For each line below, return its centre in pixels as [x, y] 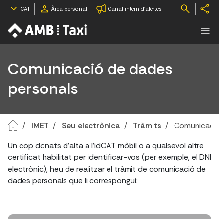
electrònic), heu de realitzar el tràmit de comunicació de [107, 169]
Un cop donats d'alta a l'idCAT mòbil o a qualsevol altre [106, 145]
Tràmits [147, 125]
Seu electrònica [91, 125]
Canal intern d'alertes [135, 9]
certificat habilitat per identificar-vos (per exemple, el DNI [109, 157]
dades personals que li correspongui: [73, 181]
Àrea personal [69, 9]
